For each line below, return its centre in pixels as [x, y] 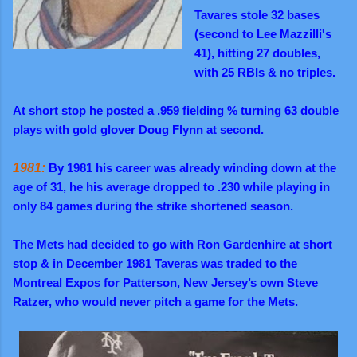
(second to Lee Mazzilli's [263, 33]
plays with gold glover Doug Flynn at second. [138, 129]
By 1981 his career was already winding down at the [191, 167]
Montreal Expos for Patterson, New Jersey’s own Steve [165, 282]
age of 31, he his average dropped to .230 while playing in [171, 186]
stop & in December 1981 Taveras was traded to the [155, 263]
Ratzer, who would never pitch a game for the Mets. [155, 301]
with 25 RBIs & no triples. [265, 72]
